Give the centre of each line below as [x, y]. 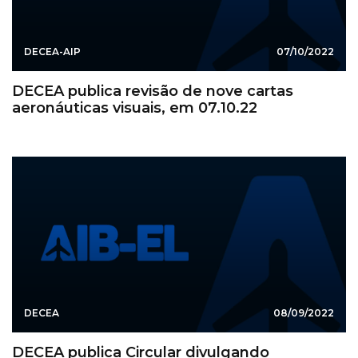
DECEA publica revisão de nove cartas [153, 91]
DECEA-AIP [52, 51]
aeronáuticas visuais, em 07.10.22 [135, 107]
